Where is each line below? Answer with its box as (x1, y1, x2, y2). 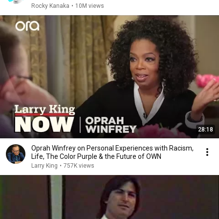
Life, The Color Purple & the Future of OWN (31, 153, 161, 160)
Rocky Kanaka (31, 2, 69, 9)
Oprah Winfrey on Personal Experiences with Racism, (31, 144, 194, 152)
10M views (75, 2, 104, 9)
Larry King (31, 162, 58, 169)
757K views (64, 162, 94, 169)
